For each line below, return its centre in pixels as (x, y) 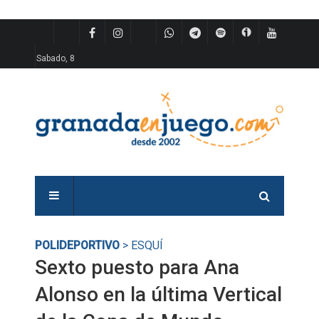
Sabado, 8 (56, 58)
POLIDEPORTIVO (77, 245)
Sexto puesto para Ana (137, 267)
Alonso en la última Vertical (158, 294)
